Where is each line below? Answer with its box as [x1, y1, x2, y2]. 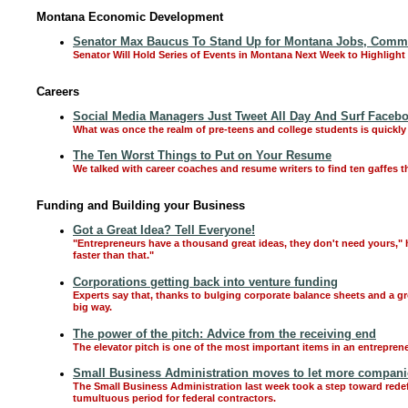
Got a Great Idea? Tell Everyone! [73, 223, 255, 237]
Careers [36, 85, 79, 98]
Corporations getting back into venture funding [73, 275, 338, 289]
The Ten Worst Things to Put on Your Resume [73, 148, 331, 162]
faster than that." [73, 250, 154, 262]
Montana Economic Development [36, 10, 223, 24]
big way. [73, 301, 112, 314]
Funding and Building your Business [36, 199, 245, 212]
